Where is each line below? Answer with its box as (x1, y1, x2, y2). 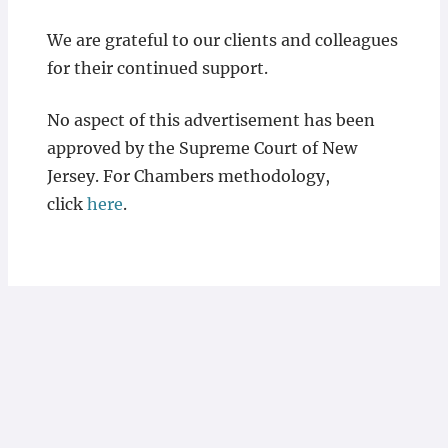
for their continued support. (46, 58, 268, 78)
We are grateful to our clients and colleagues (46, 30, 398, 50)
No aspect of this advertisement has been (46, 110, 375, 130)
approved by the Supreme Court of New (46, 138, 357, 158)
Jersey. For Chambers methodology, (46, 166, 330, 186)
